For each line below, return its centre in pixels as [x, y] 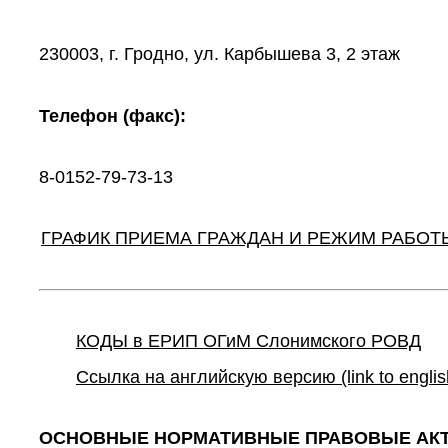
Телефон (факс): [112, 116]
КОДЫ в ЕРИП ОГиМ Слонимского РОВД [248, 341]
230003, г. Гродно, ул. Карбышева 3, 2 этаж [219, 54]
